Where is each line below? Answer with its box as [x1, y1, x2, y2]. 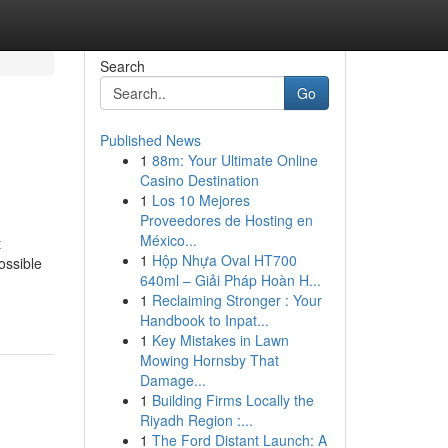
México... [139, 230, 197, 250]
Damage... [139, 370, 206, 390]
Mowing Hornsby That [139, 350, 279, 370]
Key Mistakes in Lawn [151, 330, 289, 350]
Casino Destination [139, 170, 259, 190]
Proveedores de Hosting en [139, 210, 313, 230]
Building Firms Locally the [151, 390, 314, 410]
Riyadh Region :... [139, 410, 253, 430]
